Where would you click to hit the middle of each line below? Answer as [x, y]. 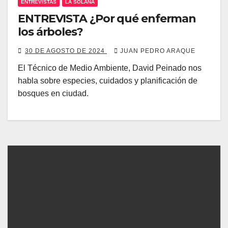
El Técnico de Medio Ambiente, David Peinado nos [110, 68]
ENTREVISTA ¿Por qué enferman [107, 19]
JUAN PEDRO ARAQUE [158, 51]
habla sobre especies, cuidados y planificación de [108, 81]
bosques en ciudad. [53, 93]
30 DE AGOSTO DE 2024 [66, 51]
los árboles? [50, 32]
